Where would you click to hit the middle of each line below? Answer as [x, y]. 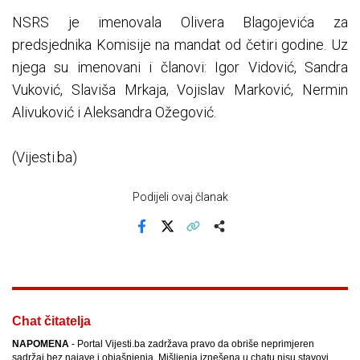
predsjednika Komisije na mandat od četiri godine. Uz [180, 45]
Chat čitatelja [51, 321]
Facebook [165, 237]
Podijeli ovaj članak [180, 197]
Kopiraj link [218, 237]
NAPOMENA [41, 344]
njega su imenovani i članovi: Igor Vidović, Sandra [180, 67]
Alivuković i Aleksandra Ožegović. [114, 112]
